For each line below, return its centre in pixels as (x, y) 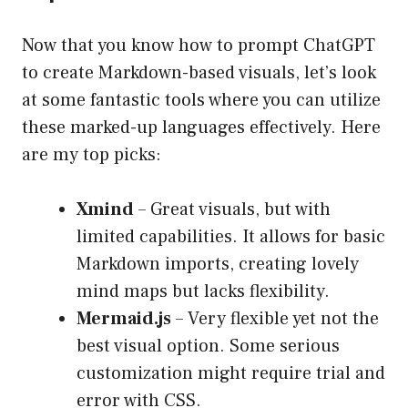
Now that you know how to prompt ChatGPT (199, 46)
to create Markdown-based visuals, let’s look (199, 73)
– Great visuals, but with (232, 210)
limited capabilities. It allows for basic (231, 237)
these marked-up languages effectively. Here (201, 128)
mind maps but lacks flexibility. (203, 292)
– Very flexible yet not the (275, 319)
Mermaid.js (124, 319)
